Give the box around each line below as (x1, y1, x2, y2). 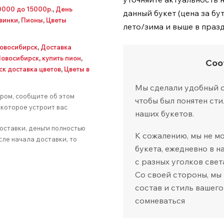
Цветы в (64, 65, 89, 73)
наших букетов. (135, 108, 194, 118)
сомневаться (135, 195, 185, 205)
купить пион (42, 54, 81, 62)
